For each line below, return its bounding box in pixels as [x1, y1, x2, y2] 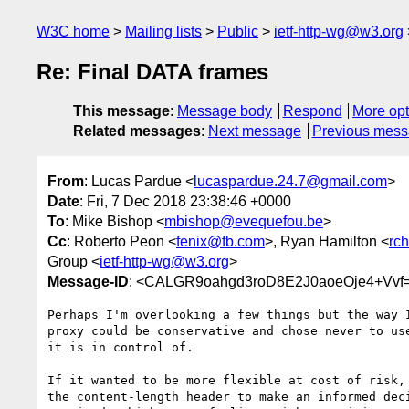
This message [73, 103, 170, 120]
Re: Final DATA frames [37, 59, 268, 85]
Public [217, 24, 258, 39]
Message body [177, 103, 272, 120]
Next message [208, 123, 301, 140]
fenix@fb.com [176, 233, 265, 249]
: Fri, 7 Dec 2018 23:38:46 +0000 [79, 193, 291, 209]
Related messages [73, 123, 201, 140]
